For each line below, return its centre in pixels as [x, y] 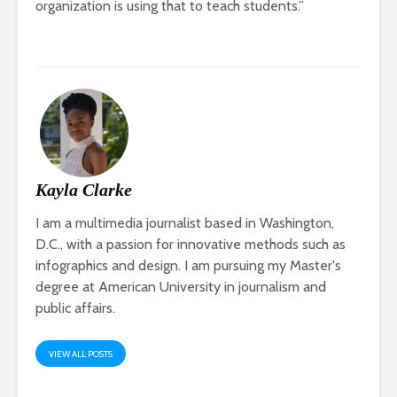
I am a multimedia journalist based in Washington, [185, 223]
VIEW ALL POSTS [81, 354]
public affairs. [75, 308]
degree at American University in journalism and [181, 287]
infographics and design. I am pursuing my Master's [188, 266]
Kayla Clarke [84, 190]
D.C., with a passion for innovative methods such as [191, 245]
